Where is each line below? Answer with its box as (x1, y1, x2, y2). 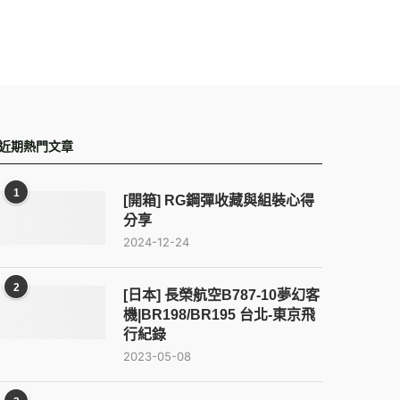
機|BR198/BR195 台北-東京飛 (123, 307, 316, 322)
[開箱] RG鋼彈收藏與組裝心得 (123, 193, 315, 208)
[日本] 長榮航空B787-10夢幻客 (123, 287, 321, 303)
